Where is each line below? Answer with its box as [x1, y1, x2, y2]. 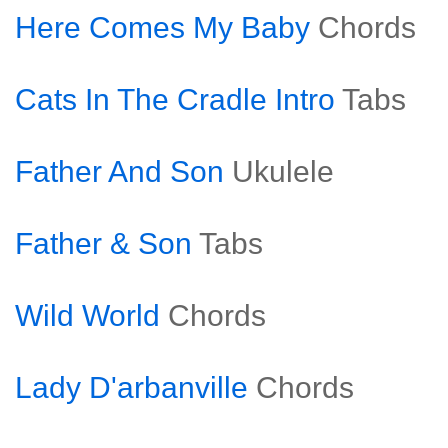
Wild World [15, 299, 160, 332]
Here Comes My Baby [15, 11, 310, 44]
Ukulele [232, 155, 334, 188]
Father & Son [15, 227, 192, 260]
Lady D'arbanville [15, 371, 248, 404]
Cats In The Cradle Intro [15, 83, 335, 116]
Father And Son [15, 155, 224, 188]
